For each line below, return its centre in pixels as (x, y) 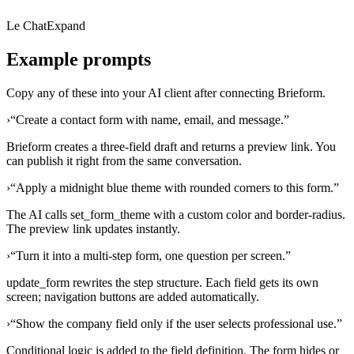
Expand (66, 26)
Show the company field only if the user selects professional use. (176, 324)
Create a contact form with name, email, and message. (150, 120)
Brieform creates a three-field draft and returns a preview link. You (171, 147)
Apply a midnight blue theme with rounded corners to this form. (175, 188)
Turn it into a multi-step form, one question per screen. (151, 256)
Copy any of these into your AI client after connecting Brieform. (166, 93)
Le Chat (26, 26)
